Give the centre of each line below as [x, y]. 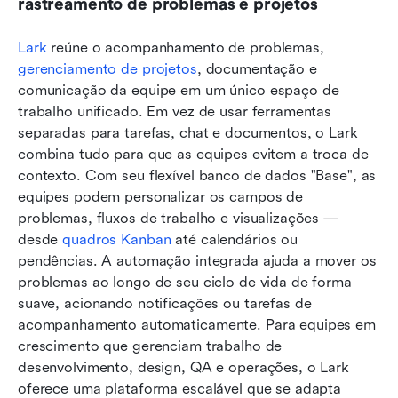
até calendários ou [235, 239]
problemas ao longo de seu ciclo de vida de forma [185, 282]
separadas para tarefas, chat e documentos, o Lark [188, 132]
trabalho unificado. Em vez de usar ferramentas [175, 111]
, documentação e [257, 68]
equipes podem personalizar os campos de [161, 196]
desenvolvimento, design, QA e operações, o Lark [183, 367]
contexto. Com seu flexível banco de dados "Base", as [197, 175]
